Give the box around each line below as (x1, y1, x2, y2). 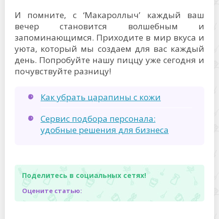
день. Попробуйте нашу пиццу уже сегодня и (15, 54, 204, 66)
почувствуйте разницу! (15, 66, 111, 77)
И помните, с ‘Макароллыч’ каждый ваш (15, 9, 204, 21)
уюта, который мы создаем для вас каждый (15, 43, 204, 54)
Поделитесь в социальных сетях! (22, 171, 146, 180)
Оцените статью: (22, 186, 82, 195)
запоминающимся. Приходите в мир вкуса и (15, 32, 204, 43)
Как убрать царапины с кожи (41, 91, 161, 103)
